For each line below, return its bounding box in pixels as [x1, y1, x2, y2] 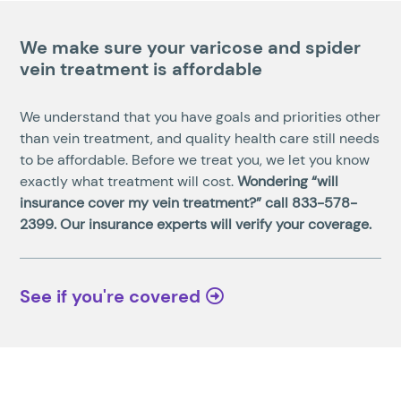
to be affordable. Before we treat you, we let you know [20, 149, 371, 169]
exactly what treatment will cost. [20, 171, 238, 191]
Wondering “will [237, 171, 339, 191]
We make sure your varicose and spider [20, 35, 362, 59]
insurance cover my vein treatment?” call [20, 192, 293, 212]
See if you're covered [20, 284, 201, 308]
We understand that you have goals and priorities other [20, 107, 381, 126]
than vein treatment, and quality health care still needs [20, 128, 380, 148]
